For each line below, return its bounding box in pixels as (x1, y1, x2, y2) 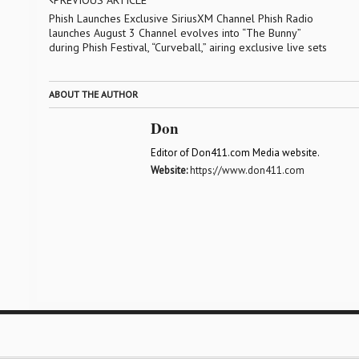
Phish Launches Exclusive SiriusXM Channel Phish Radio (48, 11, 313, 26)
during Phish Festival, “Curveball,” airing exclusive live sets (48, 40, 327, 54)
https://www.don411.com (189, 163, 305, 177)
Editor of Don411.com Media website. (150, 146, 320, 159)
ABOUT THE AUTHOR (48, 88, 138, 100)
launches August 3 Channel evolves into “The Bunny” (48, 26, 301, 40)
